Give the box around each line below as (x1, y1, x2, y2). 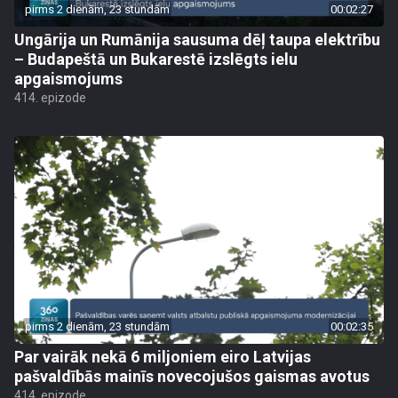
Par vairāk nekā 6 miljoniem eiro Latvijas (14, 347, 311, 366)
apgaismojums (14, 69, 123, 88)
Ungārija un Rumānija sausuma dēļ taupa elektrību (14, 30, 380, 49)
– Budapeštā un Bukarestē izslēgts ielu (14, 50, 298, 68)
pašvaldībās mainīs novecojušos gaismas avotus (14, 367, 370, 386)
